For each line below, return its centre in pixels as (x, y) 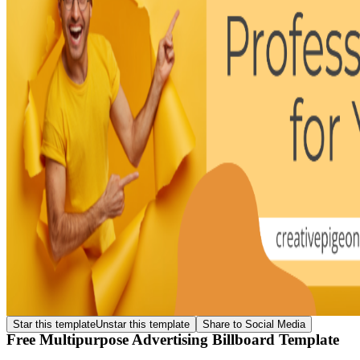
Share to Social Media (254, 324)
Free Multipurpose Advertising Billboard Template (173, 339)
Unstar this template (143, 324)
